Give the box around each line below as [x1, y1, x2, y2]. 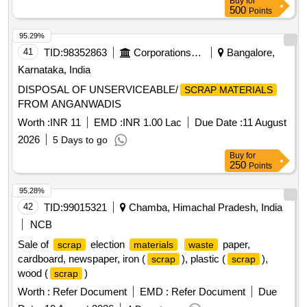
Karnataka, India [18, 64, 90, 76]
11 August [243, 116, 286, 129]
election [88, 238, 127, 251]
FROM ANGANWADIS [18, 98, 121, 110]
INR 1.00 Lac [123, 116, 182, 129]
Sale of [18, 238, 51, 251]
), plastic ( [182, 253, 225, 265]
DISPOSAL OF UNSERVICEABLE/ [18, 84, 178, 96]
